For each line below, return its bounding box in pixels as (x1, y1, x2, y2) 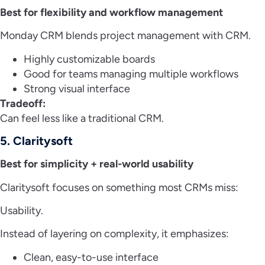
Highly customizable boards (24, 52, 157, 66)
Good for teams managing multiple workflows (24, 67, 241, 80)
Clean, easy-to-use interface (24, 250, 161, 264)
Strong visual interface (24, 82, 132, 95)
